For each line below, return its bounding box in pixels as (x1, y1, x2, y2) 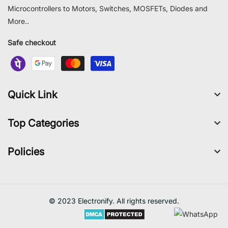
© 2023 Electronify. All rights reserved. (49, 196, 179, 205)
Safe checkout (8, 38, 56, 47)
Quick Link (8, 88, 58, 101)
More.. (8, 16, 29, 25)
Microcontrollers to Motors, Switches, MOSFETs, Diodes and (8, 4, 208, 13)
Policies (8, 145, 44, 158)
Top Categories (8, 117, 79, 129)
